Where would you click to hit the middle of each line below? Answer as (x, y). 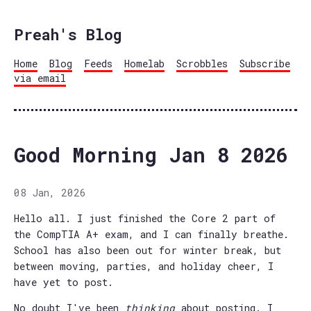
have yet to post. (64, 282)
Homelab (144, 63)
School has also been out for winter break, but (148, 250)
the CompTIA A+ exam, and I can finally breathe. (151, 234)
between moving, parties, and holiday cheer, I (144, 266)
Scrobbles (202, 63)
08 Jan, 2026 (50, 192)
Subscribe (265, 63)
